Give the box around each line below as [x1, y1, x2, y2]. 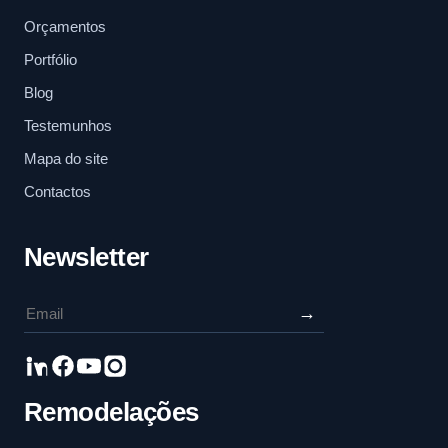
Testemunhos [24, 117, 112, 135]
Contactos [24, 183, 91, 201]
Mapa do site [24, 150, 108, 168]
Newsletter [24, 242, 149, 273]
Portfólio [24, 51, 77, 69]
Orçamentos [24, 18, 106, 36]
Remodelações [24, 397, 199, 428]
